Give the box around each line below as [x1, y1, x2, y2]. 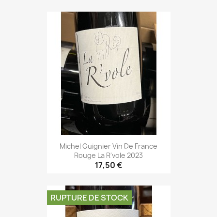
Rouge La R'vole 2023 [74, 150, 143, 160]
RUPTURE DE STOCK [50, 192, 128, 203]
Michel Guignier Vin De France [60, 141, 157, 151]
